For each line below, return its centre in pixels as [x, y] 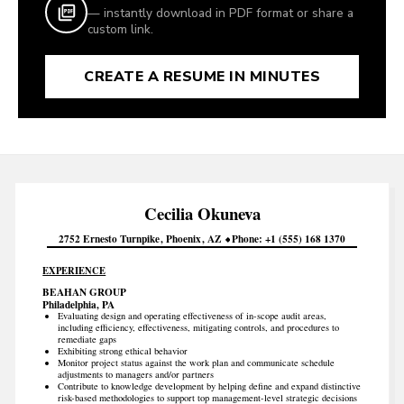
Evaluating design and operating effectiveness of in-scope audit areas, [192, 315]
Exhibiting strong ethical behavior [122, 350]
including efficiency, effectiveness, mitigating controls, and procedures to [198, 327]
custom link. [120, 29]
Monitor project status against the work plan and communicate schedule [196, 362]
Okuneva [229, 213]
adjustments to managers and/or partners [135, 374]
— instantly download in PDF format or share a [220, 13]
